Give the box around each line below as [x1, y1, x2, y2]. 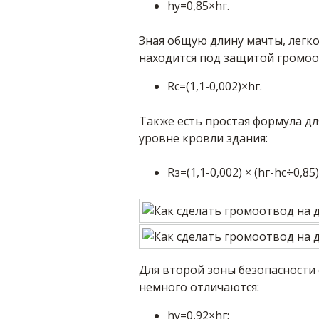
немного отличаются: [138, 279, 259, 295]
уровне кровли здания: [138, 130, 268, 146]
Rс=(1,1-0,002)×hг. [167, 78, 262, 94]
